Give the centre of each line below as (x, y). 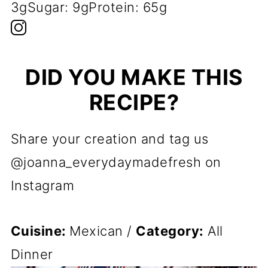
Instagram (42, 186)
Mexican (98, 231)
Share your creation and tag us (109, 139)
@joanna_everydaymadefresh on (116, 162)
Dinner (32, 255)
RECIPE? (134, 103)
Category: (170, 231)
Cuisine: (40, 231)
